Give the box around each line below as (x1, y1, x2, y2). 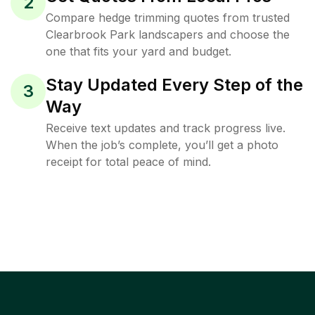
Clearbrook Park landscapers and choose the (46, 27, 290, 41)
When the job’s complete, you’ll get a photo (46, 138, 278, 152)
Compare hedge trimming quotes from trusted (46, 11, 290, 25)
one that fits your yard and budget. (46, 44, 231, 58)
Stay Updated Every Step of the (46, 75, 303, 95)
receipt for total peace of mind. (46, 155, 211, 169)
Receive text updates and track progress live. (46, 121, 285, 135)
